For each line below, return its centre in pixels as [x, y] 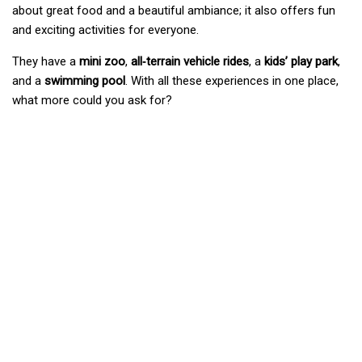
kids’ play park [301, 61]
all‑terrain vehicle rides [190, 61]
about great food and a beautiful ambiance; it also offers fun [174, 11]
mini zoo [102, 61]
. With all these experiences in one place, [232, 81]
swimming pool [85, 81]
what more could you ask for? [92, 100]
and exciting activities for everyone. [105, 30]
